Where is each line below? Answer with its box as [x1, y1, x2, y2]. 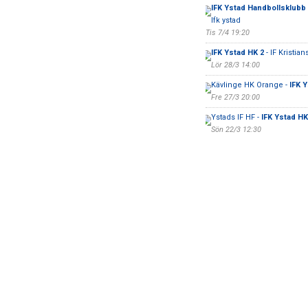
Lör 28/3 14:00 [210, 60, 260, 69]
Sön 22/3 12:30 [210, 125, 261, 134]
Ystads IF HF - [210, 113, 261, 122]
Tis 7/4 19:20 [205, 28, 250, 37]
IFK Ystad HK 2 [210, 48, 264, 57]
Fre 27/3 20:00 [210, 93, 260, 102]
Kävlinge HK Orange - [210, 80, 289, 89]
